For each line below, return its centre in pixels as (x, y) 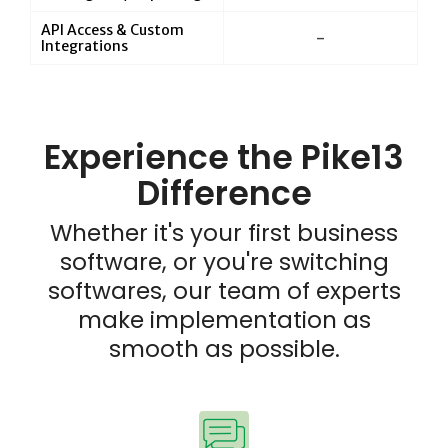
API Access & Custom (112, 30)
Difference (224, 194)
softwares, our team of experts (224, 291)
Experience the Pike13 (224, 158)
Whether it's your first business (224, 233)
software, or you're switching (224, 262)
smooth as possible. (224, 349)
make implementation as (224, 320)
